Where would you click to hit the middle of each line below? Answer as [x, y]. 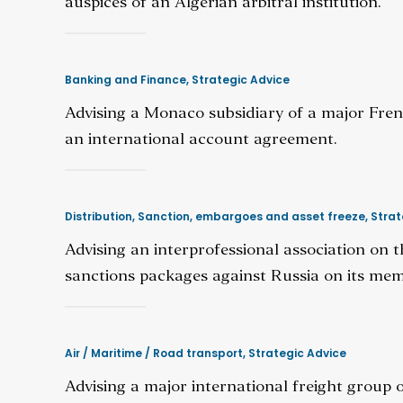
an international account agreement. [201, 140]
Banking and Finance [125, 80]
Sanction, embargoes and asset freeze [251, 216]
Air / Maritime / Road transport [154, 353]
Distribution [99, 216]
